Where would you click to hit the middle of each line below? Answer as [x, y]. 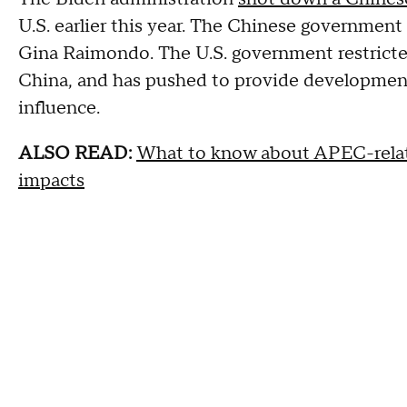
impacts [51, 180]
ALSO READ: [77, 153]
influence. [59, 108]
